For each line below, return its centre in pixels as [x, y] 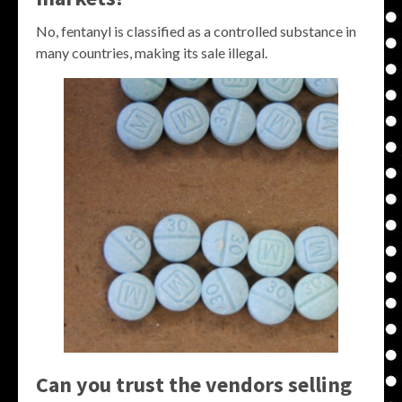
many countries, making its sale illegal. [152, 52]
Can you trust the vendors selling [194, 385]
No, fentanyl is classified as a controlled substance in [196, 31]
